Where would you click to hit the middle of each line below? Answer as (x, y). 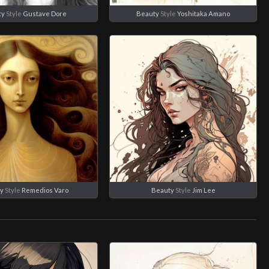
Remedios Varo (45, 190)
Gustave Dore (45, 13)
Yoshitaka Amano (204, 13)
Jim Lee (204, 190)
